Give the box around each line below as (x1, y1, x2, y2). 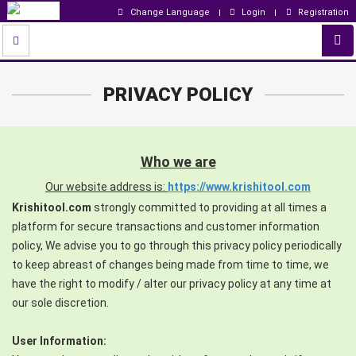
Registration (298, 7, 349, 17)
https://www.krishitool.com (168, 180, 311, 193)
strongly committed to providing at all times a (91, 201, 327, 214)
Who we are (140, 153, 216, 170)
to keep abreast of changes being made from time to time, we (12, 258, 329, 271)
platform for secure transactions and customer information (12, 220, 319, 233)
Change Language (130, 7, 210, 17)
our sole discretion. (12, 296, 109, 309)
